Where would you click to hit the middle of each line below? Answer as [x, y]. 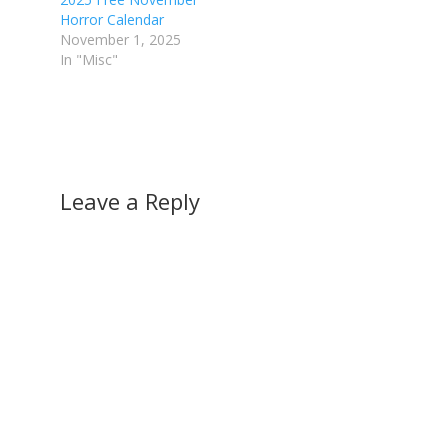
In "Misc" [88, 59]
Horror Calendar [111, 19]
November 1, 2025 [120, 39]
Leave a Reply [129, 200]
